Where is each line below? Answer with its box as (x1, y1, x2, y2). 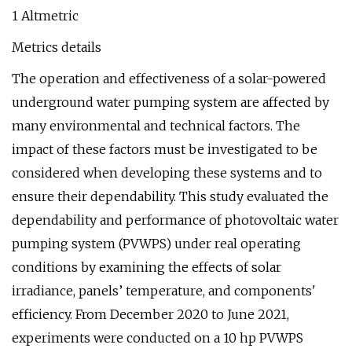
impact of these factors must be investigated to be (12, 141, 317, 157)
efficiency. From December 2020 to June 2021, (12, 306, 289, 322)
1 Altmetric (12, 8, 79, 24)
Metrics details (12, 39, 101, 55)
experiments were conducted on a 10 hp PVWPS (12, 330, 303, 346)
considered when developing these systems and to (12, 165, 322, 181)
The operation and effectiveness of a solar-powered (12, 71, 326, 86)
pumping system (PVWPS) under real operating (12, 236, 301, 251)
